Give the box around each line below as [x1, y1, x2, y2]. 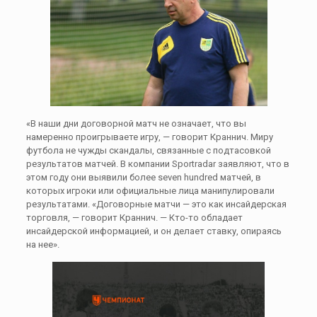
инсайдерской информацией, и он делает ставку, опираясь [25, 226, 282, 236]
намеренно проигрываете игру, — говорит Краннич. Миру [25, 132, 273, 142]
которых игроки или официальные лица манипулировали [25, 185, 275, 196]
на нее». [25, 239, 59, 250]
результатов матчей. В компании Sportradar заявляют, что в [25, 158, 289, 169]
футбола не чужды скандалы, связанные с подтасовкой [25, 145, 271, 156]
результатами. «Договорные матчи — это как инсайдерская [25, 199, 287, 209]
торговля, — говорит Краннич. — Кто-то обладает [25, 212, 243, 223]
